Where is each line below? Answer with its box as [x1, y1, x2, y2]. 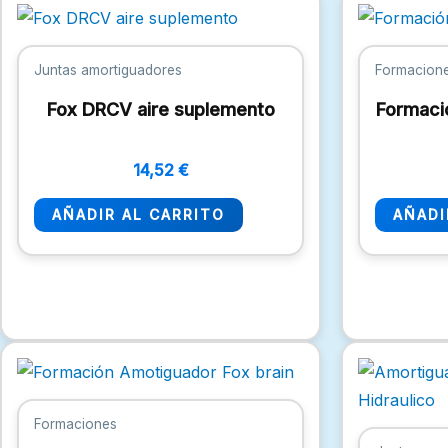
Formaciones [34, 415, 117, 432]
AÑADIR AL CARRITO [52, 205, 225, 223]
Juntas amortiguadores [34, 62, 182, 79]
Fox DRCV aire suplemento [46, 98, 275, 120]
